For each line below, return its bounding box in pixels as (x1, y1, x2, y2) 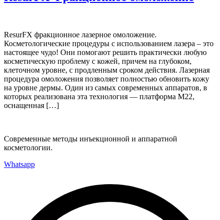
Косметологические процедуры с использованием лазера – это (4, 39, 214, 48)
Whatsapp (4, 160, 35, 168)
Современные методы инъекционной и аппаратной (4, 134, 177, 143)
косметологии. (4, 143, 53, 152)
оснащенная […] (4, 101, 59, 110)
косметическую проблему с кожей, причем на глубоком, (4, 56, 192, 65)
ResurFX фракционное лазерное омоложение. (4, 30, 157, 39)
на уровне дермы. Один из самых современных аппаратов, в (4, 83, 207, 92)
